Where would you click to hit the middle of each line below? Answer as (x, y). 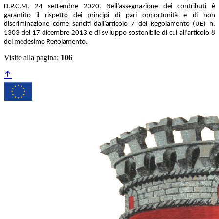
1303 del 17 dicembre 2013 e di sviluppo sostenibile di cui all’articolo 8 (109, 33)
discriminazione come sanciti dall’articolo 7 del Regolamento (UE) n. (109, 24)
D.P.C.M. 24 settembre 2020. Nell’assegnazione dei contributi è (109, 7)
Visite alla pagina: (32, 58)
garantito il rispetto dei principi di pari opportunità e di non (109, 16)
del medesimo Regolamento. (46, 42)
